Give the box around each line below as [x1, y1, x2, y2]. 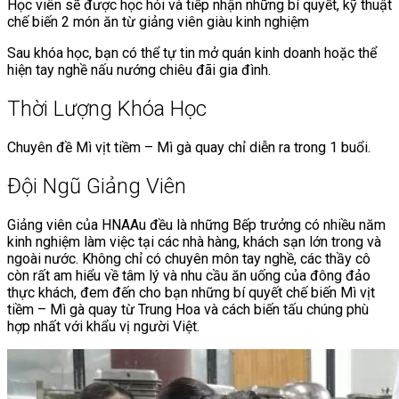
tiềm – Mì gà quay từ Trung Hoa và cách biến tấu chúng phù [7, 300, 369, 318]
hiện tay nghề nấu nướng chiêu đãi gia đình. [7, 61, 271, 79]
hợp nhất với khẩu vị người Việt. [7, 317, 199, 335]
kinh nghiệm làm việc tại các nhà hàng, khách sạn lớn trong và [7, 232, 381, 250]
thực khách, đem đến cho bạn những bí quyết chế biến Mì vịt [7, 283, 375, 301]
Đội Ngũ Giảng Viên [7, 174, 186, 199]
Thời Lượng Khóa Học [7, 96, 207, 122]
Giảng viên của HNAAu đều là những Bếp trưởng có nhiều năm [7, 216, 386, 233]
